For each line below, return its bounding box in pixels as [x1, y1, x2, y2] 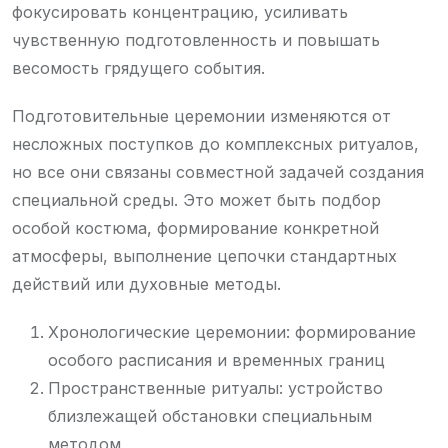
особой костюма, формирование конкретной [12, 217, 379, 238]
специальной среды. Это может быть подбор [12, 189, 381, 210]
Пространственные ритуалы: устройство [48, 377, 383, 398]
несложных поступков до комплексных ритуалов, [12, 133, 419, 154]
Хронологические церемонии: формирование [48, 321, 416, 342]
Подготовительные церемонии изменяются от [12, 105, 391, 126]
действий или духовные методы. [12, 273, 281, 294]
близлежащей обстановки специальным [48, 405, 372, 426]
